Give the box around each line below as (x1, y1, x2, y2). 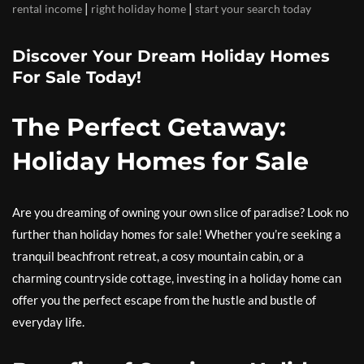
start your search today (195, 2, 311, 16)
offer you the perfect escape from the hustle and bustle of (12, 292, 316, 308)
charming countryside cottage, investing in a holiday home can (12, 271, 341, 286)
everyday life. (12, 314, 84, 330)
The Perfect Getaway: (12, 112, 286, 143)
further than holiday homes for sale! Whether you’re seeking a (12, 227, 341, 242)
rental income (12, 2, 82, 16)
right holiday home (91, 2, 186, 16)
